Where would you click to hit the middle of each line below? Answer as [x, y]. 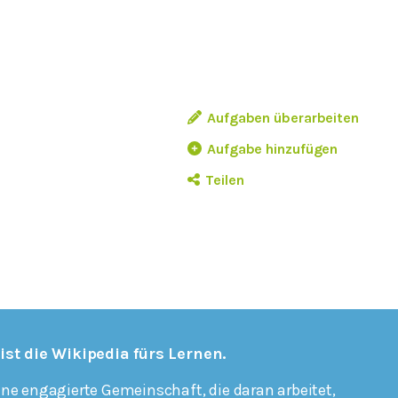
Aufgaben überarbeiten [283, 117]
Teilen [225, 179]
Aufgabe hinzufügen [273, 148]
